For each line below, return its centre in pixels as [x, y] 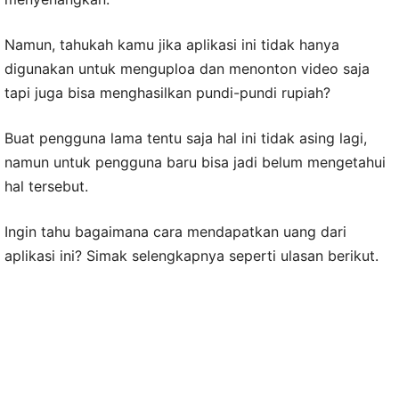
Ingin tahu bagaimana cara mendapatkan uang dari [175, 232]
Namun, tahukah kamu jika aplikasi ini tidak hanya [172, 45]
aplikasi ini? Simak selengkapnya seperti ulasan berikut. [191, 256]
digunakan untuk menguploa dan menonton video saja [187, 69]
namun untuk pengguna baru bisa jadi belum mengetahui [195, 163]
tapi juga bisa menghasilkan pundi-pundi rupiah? [167, 93]
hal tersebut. [46, 187]
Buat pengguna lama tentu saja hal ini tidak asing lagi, [186, 138]
